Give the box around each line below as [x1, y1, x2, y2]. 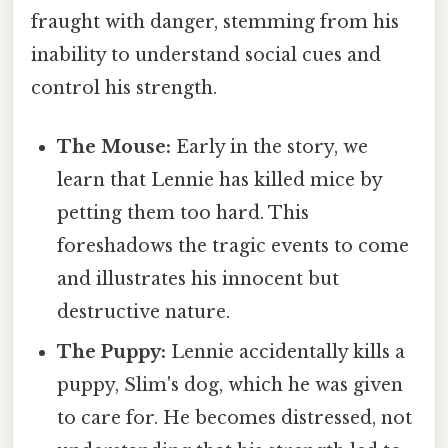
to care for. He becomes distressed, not [57, 407, 413, 430]
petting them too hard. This [57, 202, 310, 225]
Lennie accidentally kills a [166, 341, 406, 364]
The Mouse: [57, 136, 172, 159]
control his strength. [31, 77, 217, 100]
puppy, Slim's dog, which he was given [57, 374, 404, 397]
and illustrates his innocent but [57, 268, 340, 291]
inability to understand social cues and [31, 44, 381, 67]
